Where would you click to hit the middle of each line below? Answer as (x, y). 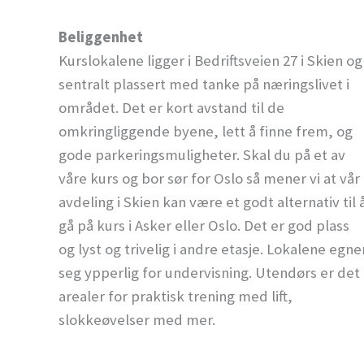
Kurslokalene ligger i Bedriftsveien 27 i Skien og (210, 60)
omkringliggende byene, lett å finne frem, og (206, 131)
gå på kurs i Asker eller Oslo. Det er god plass (204, 225)
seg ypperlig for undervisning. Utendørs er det (209, 272)
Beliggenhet (101, 37)
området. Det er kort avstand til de (171, 107)
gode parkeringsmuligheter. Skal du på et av (202, 154)
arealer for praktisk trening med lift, (175, 296)
